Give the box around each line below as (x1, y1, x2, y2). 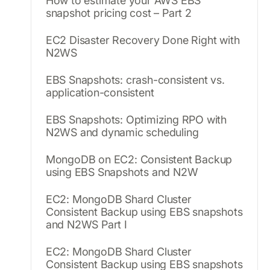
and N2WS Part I (45, 218, 127, 231)
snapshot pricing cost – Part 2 (45, 6, 192, 19)
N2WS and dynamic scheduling (45, 125, 199, 139)
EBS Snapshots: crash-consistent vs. (45, 73, 225, 86)
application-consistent (45, 86, 154, 99)
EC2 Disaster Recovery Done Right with (45, 33, 240, 46)
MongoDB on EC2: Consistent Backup (45, 152, 233, 166)
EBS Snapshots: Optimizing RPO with (45, 113, 227, 126)
